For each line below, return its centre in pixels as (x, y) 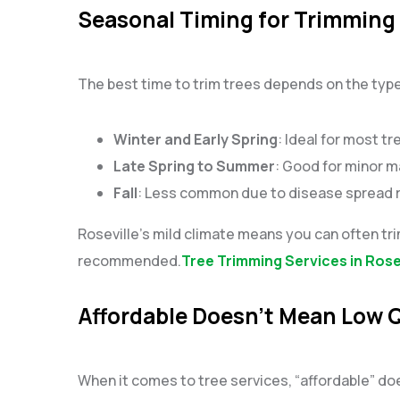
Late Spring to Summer (194, 166)
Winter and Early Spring (196, 139)
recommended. (129, 261)
